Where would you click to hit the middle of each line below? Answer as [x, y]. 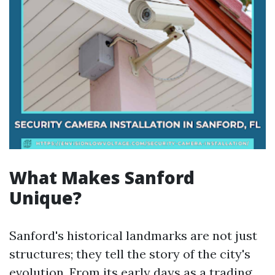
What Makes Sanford [102, 177]
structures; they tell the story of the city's [130, 254]
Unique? [45, 198]
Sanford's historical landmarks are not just [133, 235]
